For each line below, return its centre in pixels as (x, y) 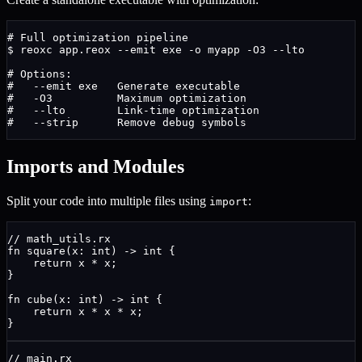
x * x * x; (107, 311)
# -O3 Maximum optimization (127, 98)
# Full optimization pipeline (98, 37)
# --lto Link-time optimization (133, 110)
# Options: (40, 74)
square (46, 250)
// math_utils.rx (59, 238)
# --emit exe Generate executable (124, 86)
